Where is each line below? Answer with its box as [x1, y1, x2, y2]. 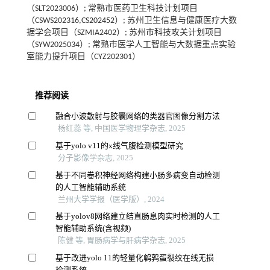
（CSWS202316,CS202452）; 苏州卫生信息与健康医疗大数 [26, 16, 237, 26]
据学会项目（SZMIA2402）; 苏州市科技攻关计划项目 [26, 28, 222, 38]
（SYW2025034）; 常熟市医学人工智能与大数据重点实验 [26, 40, 236, 50]
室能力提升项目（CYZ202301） [26, 52, 140, 62]
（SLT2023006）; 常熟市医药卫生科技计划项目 [26, 4, 198, 14]
